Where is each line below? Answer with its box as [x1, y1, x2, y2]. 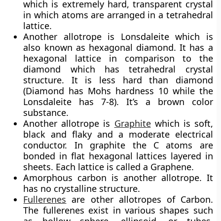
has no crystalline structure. [23, 183, 141, 194]
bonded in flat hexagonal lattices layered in [23, 150, 213, 162]
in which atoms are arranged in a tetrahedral [23, 9, 213, 21]
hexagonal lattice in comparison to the [23, 52, 213, 64]
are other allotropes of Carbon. [66, 193, 213, 205]
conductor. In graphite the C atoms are [23, 139, 213, 151]
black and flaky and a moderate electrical [23, 128, 213, 140]
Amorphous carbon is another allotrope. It [23, 172, 213, 184]
